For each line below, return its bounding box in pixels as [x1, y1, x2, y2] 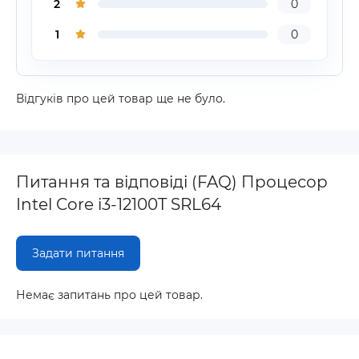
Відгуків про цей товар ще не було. [16, 91, 225, 106]
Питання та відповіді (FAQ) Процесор [16, 172, 328, 192]
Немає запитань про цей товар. [16, 288, 203, 302]
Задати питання [32, 246, 124, 260]
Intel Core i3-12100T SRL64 [16, 195, 221, 214]
